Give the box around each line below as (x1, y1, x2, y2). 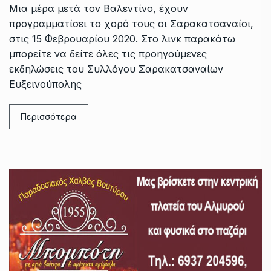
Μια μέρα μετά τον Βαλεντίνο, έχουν (9, 2, 188, 15)
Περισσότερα (21, 111, 77, 122)
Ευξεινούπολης (9, 78, 82, 91)
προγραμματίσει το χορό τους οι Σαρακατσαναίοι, (9, 18, 253, 30)
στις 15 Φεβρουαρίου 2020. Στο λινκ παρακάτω (9, 33, 235, 45)
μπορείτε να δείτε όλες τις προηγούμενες (9, 48, 207, 60)
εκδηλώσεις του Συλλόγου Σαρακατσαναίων (9, 63, 223, 76)
